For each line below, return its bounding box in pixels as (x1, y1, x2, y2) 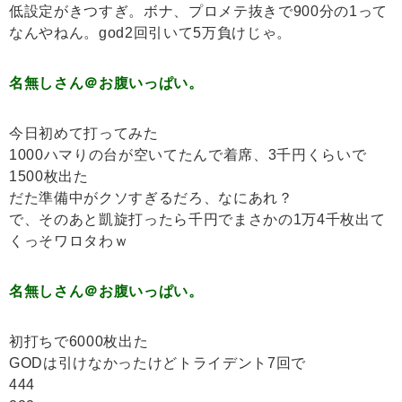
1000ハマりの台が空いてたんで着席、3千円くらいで (9, 147, 367, 163)
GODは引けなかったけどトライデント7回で (9, 355, 306, 371)
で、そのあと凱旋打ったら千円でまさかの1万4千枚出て (9, 212, 386, 228)
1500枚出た (9, 169, 89, 185)
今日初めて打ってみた (9, 126, 159, 142)
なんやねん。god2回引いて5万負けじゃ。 (9, 25, 292, 41)
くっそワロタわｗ (9, 233, 129, 249)
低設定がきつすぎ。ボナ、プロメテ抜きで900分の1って (9, 4, 388, 20)
